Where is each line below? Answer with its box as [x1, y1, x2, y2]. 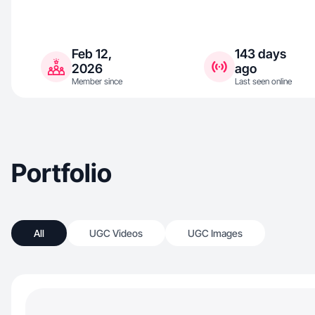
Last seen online [235, 76, 292, 86]
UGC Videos [89, 227, 143, 239]
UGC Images [188, 227, 243, 239]
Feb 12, [72, 46, 112, 61]
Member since [72, 76, 122, 86]
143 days [235, 46, 286, 61]
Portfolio [11, 157, 112, 188]
